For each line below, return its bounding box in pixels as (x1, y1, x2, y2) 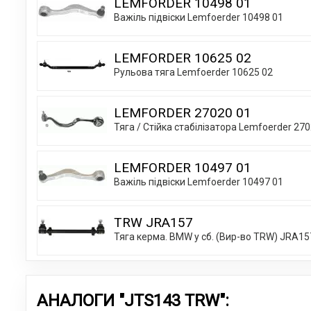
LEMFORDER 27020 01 (114, 104, 251, 121)
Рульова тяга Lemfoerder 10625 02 (114, 66, 273, 78)
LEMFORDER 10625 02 (114, 49, 251, 66)
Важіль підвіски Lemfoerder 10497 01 (114, 176, 283, 187)
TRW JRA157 (114, 214, 193, 230)
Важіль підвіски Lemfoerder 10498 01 (114, 11, 283, 23)
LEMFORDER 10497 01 (114, 159, 251, 176)
